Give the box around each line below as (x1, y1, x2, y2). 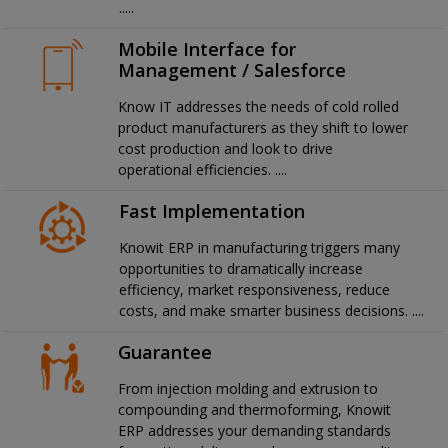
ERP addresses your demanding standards (118, 421, 392, 441)
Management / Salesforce (118, 58, 347, 83)
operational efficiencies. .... (118, 160, 288, 180)
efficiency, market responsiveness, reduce (119, 280, 391, 300)
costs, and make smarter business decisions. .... (119, 301, 425, 321)
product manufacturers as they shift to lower (118, 118, 409, 138)
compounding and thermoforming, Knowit (118, 400, 392, 420)
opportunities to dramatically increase (119, 259, 364, 279)
